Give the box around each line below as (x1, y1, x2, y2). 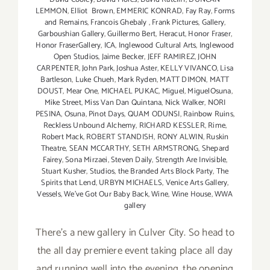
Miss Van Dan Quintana (84, 96, 162, 110)
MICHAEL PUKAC (101, 85, 159, 98)
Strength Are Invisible (155, 154, 227, 167)
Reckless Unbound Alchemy (43, 119, 136, 133)
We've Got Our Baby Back (64, 188, 148, 201)
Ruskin (206, 131, 229, 144)
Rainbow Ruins (183, 108, 233, 121)
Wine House (171, 188, 212, 201)
